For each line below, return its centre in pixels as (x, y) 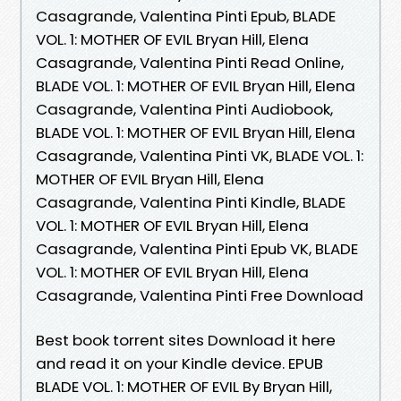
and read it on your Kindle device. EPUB (179, 363)
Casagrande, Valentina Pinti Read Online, (190, 62)
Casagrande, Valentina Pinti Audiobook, (184, 109)
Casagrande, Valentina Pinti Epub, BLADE (186, 16)
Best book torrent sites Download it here (186, 340)
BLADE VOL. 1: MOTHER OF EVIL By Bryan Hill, (184, 386)
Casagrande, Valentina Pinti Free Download (200, 295)
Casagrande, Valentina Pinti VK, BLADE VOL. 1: (200, 155)
